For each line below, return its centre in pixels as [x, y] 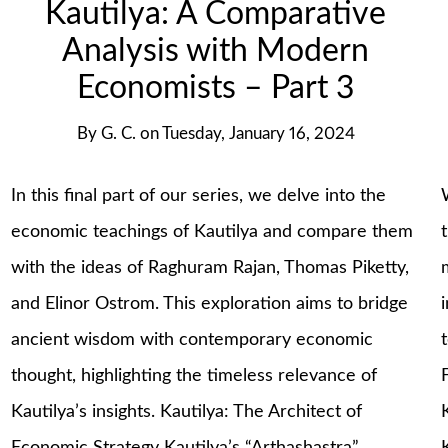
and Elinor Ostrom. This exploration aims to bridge [210, 304]
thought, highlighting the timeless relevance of [194, 376]
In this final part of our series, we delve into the [199, 196]
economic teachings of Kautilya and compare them [212, 232]
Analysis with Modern [216, 51]
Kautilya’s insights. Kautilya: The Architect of [187, 412]
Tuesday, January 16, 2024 [258, 133]
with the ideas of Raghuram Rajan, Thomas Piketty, [210, 268]
